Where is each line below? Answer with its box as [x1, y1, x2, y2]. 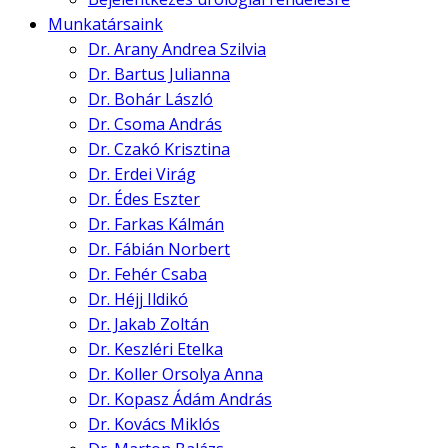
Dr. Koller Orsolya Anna [88, 362, 263, 385]
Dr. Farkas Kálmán [88, 212, 224, 235]
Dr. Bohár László [88, 87, 213, 110]
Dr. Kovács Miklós [88, 412, 220, 435]
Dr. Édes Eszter [88, 187, 200, 210]
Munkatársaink [48, 12, 163, 35]
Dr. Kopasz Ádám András [88, 387, 272, 410]
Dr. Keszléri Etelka [88, 337, 223, 360]
